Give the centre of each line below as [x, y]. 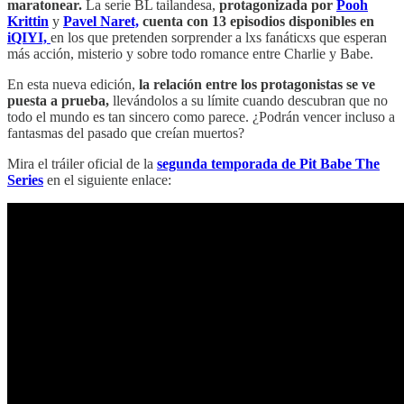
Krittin [28, 21]
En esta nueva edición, [73, 84]
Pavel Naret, [101, 21]
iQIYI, [27, 37]
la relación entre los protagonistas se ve [257, 84]
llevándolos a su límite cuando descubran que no [248, 100]
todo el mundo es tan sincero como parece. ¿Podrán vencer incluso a [201, 116]
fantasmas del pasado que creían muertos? [126, 133]
